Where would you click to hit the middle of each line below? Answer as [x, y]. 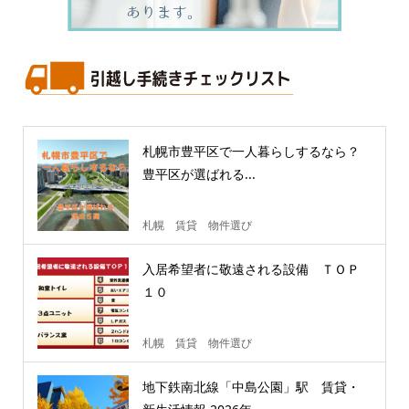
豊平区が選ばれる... [199, 173]
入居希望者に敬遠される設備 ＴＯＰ [251, 268]
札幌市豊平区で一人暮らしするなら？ [251, 151]
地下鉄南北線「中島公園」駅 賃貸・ [251, 386]
